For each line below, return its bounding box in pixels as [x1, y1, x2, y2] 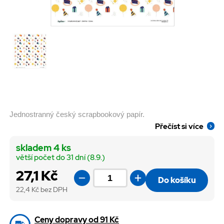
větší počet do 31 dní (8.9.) [15, 152, 105, 163]
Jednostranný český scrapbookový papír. [9, 110, 144, 118]
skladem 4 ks [15, 142, 71, 154]
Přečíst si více [155, 121, 204, 131]
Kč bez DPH [31, 184, 67, 194]
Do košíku [157, 174, 196, 186]
